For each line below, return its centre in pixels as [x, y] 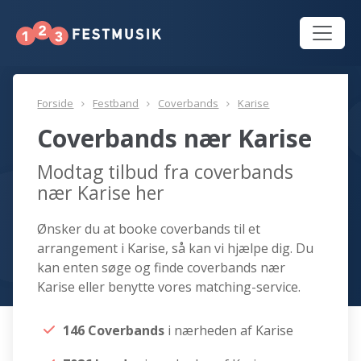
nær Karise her [101, 193]
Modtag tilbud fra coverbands [166, 172]
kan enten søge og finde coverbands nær [162, 268]
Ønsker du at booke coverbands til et [149, 229]
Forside [56, 104]
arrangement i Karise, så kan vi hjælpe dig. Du [176, 249]
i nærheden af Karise [231, 331]
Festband [116, 104]
